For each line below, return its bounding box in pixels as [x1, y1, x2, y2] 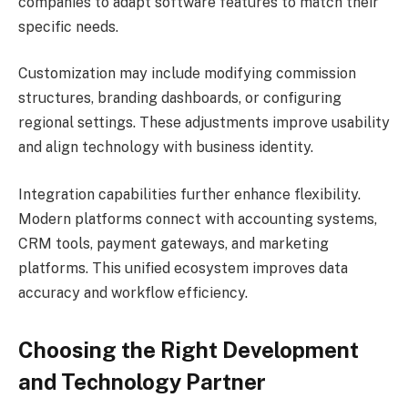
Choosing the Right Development [18, 337, 359, 363]
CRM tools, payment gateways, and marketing [18, 234, 329, 252]
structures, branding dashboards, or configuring [18, 89, 342, 107]
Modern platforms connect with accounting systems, [18, 209, 377, 228]
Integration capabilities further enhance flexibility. [18, 185, 361, 203]
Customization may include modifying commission [18, 65, 356, 83]
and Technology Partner [18, 369, 266, 395]
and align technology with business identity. [18, 138, 313, 157]
